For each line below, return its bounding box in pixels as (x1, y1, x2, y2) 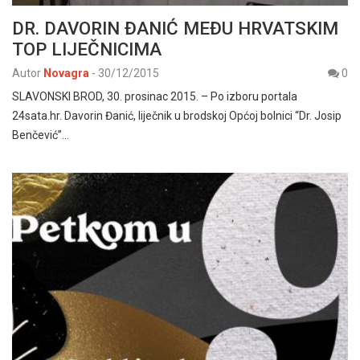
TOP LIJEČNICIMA (12, 38, 162, 59)
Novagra (43, 66, 89, 80)
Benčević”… (12, 128, 69, 141)
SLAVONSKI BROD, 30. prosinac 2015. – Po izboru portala (12, 89, 297, 103)
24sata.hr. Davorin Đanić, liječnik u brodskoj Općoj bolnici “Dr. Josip (12, 108, 342, 122)
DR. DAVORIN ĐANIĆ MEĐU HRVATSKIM (12, 17, 338, 39)
